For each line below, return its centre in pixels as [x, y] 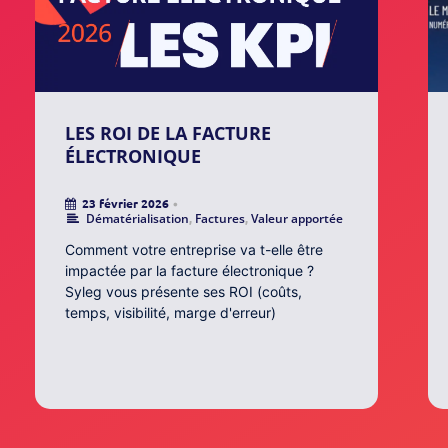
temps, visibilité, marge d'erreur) [170, 313]
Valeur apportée [297, 219]
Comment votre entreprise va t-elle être [194, 250]
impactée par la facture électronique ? [189, 271]
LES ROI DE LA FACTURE [168, 133]
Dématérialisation [138, 219]
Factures [220, 219]
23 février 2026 [125, 203]
